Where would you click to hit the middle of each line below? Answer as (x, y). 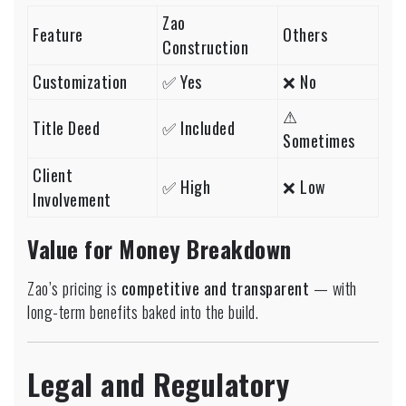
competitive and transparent (215, 288)
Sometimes (319, 140)
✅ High (186, 186)
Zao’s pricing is (74, 288)
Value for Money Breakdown (159, 248)
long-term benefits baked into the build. (143, 311)
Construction (205, 47)
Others (305, 34)
